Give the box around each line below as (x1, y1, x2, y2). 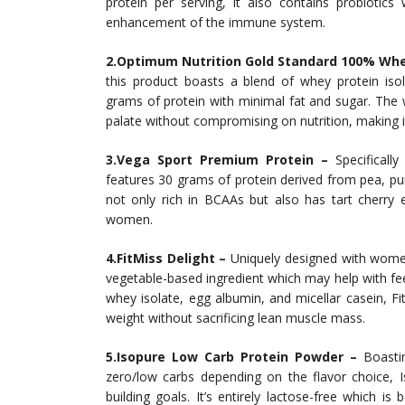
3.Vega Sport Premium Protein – (106, 151, 328, 168)
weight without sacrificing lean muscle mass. (106, 309, 365, 326)
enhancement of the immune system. (106, 14, 325, 31)
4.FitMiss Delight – (106, 250, 227, 267)
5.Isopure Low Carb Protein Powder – (106, 348, 357, 365)
